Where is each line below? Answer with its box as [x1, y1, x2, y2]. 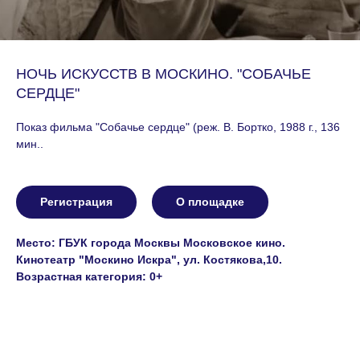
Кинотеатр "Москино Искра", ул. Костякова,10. [16, 253, 282, 266]
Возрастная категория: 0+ [16, 270, 162, 283]
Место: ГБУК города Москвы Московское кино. [16, 236, 285, 249]
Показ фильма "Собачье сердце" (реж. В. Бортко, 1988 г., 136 [16, 121, 340, 133]
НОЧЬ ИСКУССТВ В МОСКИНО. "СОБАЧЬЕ [16, 66, 311, 82]
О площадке [176, 195, 244, 208]
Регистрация [40, 195, 112, 208]
